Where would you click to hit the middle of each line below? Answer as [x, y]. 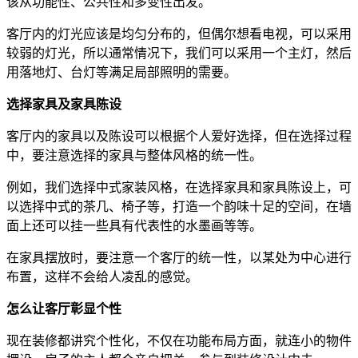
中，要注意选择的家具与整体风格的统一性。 [134, 155]
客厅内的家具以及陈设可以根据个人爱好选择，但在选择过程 [179, 136]
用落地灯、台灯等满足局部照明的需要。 [121, 72]
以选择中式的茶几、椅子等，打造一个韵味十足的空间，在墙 [179, 206]
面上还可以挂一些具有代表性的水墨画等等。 [134, 225]
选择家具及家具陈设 [64, 104]
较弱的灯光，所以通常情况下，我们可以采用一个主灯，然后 [179, 53]
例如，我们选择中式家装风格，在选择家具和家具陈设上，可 [179, 187]
